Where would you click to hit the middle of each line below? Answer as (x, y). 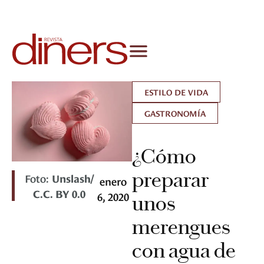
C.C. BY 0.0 (59, 193)
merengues (181, 227)
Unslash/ (72, 178)
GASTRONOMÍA (175, 113)
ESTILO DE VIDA (176, 92)
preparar (170, 180)
